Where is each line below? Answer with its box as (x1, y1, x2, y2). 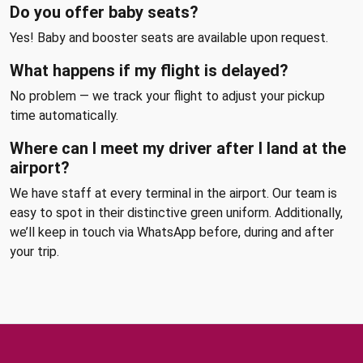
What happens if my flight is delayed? (10, 61, 288, 80)
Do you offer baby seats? (10, 2, 199, 22)
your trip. (10, 244, 59, 259)
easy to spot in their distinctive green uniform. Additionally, (10, 205, 343, 220)
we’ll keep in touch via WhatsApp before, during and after (10, 224, 334, 240)
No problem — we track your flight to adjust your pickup (10, 88, 325, 104)
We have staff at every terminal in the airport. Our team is (10, 186, 337, 201)
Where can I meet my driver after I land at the (10, 139, 346, 158)
